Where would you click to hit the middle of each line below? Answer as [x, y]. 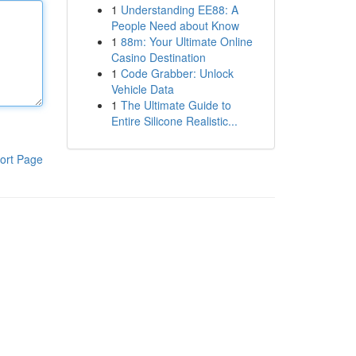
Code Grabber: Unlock [177, 73]
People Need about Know [175, 25]
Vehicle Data [142, 89]
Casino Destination [158, 57]
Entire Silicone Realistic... [174, 121]
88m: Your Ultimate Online [186, 41]
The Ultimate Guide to [176, 105]
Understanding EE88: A [179, 10]
